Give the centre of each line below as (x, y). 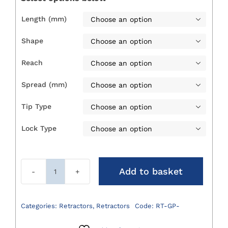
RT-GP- (167, 206)
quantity (69, 202)
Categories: (40, 206)
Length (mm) (44, 19)
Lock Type (39, 129)
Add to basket (151, 172)
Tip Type (36, 107)
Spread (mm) (44, 85)
